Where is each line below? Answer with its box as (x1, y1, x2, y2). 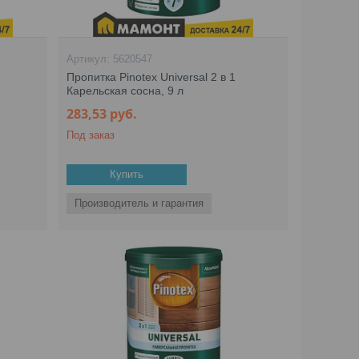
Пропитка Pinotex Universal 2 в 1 (67, 71, 236, 83)
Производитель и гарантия (75, 197, 204, 209)
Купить (110, 168, 144, 180)
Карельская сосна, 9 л (67, 84, 184, 97)
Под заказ (67, 129, 115, 141)
